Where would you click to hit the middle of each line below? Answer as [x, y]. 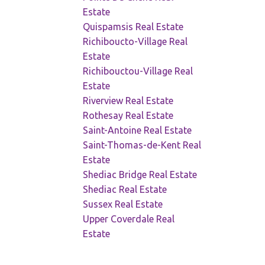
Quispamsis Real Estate [133, 27]
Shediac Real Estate [125, 190]
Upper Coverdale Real [129, 219]
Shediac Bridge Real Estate [140, 175]
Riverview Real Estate [128, 101]
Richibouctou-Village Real [138, 71]
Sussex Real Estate [123, 204]
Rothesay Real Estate [128, 116]
